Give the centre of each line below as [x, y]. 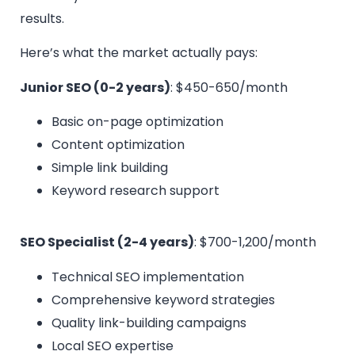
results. [42, 19]
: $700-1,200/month [255, 242]
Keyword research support [136, 191]
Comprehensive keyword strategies [163, 300]
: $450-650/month [229, 87]
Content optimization [118, 145]
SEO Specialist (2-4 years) [107, 242]
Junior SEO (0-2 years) [95, 87]
